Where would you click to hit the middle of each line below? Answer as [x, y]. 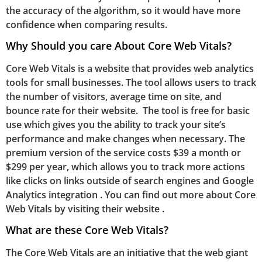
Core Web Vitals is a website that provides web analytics [130, 69]
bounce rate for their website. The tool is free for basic [128, 111]
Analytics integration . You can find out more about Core [131, 195]
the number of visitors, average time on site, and [114, 97]
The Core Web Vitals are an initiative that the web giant [127, 253]
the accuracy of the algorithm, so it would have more [123, 10]
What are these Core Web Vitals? [87, 230]
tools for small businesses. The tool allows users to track [131, 83]
